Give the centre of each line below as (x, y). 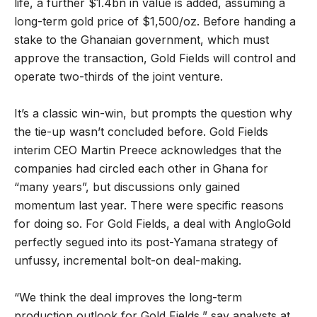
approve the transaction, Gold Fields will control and (155, 58)
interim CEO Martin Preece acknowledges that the (148, 150)
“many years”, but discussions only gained (127, 186)
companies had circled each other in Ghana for (141, 168)
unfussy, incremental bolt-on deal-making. (128, 260)
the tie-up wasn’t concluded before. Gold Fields (141, 131)
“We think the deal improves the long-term (128, 297)
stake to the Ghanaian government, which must (142, 39)
